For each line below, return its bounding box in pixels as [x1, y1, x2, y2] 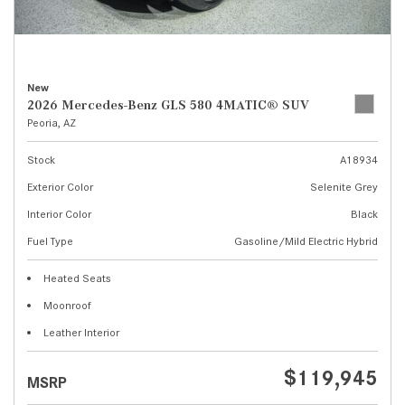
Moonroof [43, 298, 91, 312]
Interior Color [27, 207, 91, 221]
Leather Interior [43, 325, 119, 339]
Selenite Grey [310, 180, 378, 193]
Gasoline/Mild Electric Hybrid [234, 234, 378, 248]
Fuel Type [27, 234, 73, 248]
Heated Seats [43, 271, 111, 285]
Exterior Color [27, 180, 93, 193]
